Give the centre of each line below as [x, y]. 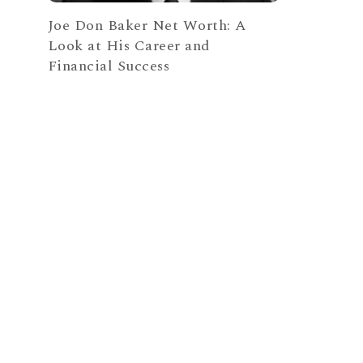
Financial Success [109, 66]
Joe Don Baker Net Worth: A [147, 26]
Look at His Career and [129, 46]
